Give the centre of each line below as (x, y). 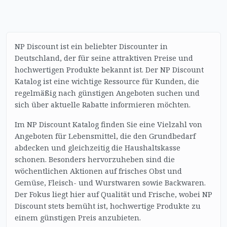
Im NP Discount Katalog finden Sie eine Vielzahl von (108, 124)
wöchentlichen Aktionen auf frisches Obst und (98, 171)
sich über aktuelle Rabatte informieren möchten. (103, 105)
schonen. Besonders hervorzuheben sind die (95, 159)
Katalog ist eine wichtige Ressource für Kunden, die (107, 81)
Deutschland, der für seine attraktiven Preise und (104, 58)
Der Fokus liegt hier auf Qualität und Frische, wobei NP (113, 194)
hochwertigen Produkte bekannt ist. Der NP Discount (109, 70)
